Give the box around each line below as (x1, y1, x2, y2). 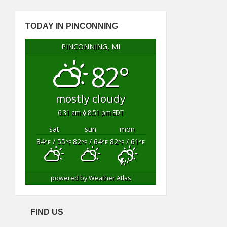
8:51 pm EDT (88, 108, 124, 117)
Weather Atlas (88, 173, 131, 182)
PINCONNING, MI (61, 42, 121, 52)
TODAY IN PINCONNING (25, 21, 118, 30)
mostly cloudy (56, 91, 126, 106)
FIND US (30, 207, 63, 216)
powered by (50, 173, 89, 182)
